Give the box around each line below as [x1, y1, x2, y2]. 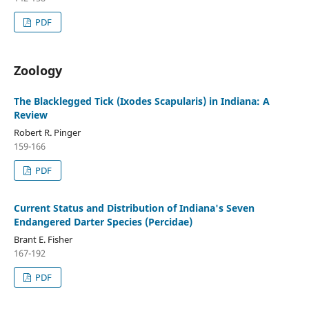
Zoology [13, 61, 62, 79]
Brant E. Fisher [13, 232, 72, 246]
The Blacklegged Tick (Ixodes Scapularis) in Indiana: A [13, 94, 270, 108]
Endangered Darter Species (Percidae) [13, 215, 192, 228]
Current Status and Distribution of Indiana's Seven [13, 201, 255, 215]
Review [13, 108, 48, 121]
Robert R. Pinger [13, 126, 81, 139]
